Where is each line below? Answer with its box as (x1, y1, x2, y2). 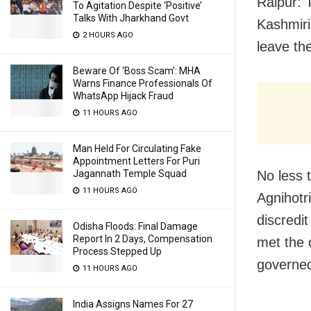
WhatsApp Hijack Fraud (73, 90, 174, 101)
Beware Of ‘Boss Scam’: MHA (73, 65, 201, 76)
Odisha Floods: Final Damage (73, 221, 198, 232)
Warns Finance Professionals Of (73, 78, 212, 89)
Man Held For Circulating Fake (73, 143, 201, 154)
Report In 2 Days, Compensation (73, 233, 212, 244)
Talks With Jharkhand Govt (73, 12, 189, 24)
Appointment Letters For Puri (73, 155, 200, 167)
